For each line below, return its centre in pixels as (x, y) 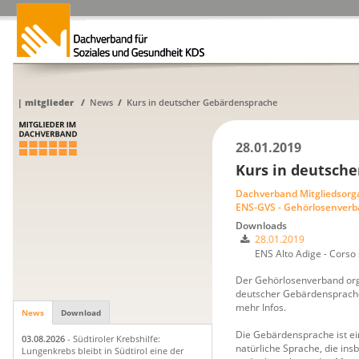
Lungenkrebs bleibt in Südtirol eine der (103, 351)
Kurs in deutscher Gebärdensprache (202, 102)
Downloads (261, 226)
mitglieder (49, 102)
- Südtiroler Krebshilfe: (113, 339)
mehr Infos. (261, 308)
